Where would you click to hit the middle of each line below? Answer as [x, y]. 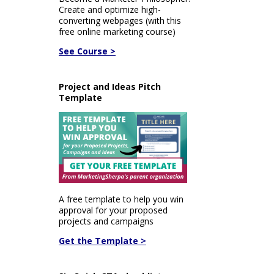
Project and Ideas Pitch [110, 87]
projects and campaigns [106, 221]
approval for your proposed [113, 210]
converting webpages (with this [120, 20]
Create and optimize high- [110, 9]
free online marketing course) [117, 31]
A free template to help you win [121, 199]
